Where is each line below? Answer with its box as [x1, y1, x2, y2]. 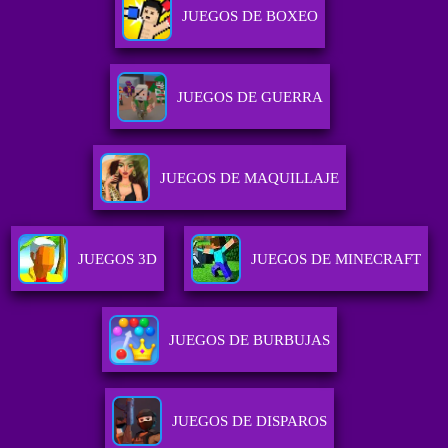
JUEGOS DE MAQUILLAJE [160, 170, 340, 187]
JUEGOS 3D [78, 251, 158, 268]
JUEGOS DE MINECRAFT [251, 251, 422, 268]
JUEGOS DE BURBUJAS [169, 332, 331, 349]
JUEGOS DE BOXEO [181, 8, 318, 25]
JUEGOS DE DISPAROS [172, 413, 328, 430]
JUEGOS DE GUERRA [176, 89, 323, 106]
